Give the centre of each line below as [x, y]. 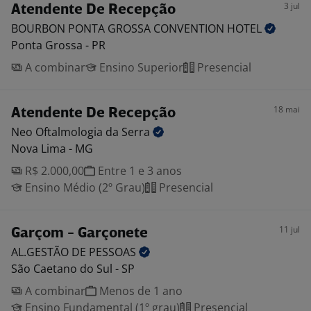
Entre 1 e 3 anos [138, 171]
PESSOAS [114, 252]
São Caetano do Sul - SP [73, 269]
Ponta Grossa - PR [58, 45]
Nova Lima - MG [52, 149]
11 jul [289, 229]
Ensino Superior [140, 67]
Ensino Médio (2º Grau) [84, 187]
